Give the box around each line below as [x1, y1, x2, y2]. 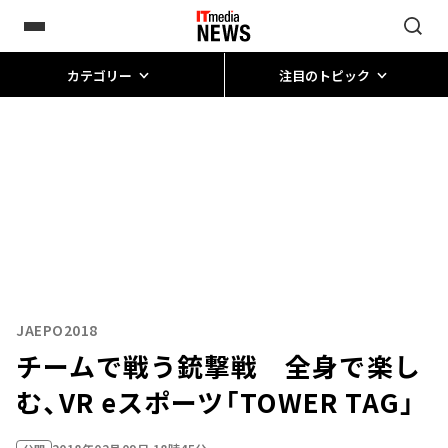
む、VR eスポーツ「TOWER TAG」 [16, 383, 416, 420]
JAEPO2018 [16, 320, 99, 340]
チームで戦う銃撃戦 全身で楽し [16, 347, 421, 384]
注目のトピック [278, 65, 370, 85]
